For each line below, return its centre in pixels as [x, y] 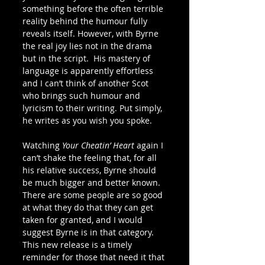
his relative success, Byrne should [91, 170]
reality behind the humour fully [86, 21]
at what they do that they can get [89, 207]
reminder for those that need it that [95, 257]
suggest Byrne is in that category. [89, 232]
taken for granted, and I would [84, 219]
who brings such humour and [83, 95]
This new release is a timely [78, 244]
